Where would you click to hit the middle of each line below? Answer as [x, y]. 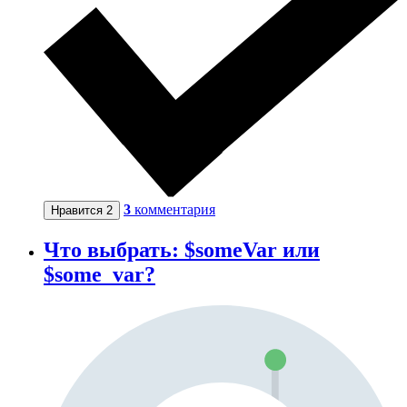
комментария [175, 209]
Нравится [79, 210]
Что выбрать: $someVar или [182, 249]
